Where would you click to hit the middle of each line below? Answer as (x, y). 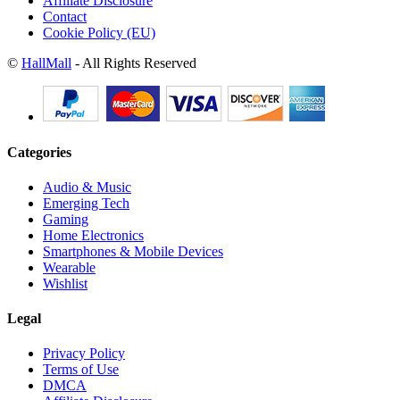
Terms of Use (81, 370)
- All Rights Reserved (134, 63)
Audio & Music (87, 187)
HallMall (46, 63)
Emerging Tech (86, 203)
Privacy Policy (84, 354)
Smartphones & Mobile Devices (133, 251)
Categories (39, 152)
